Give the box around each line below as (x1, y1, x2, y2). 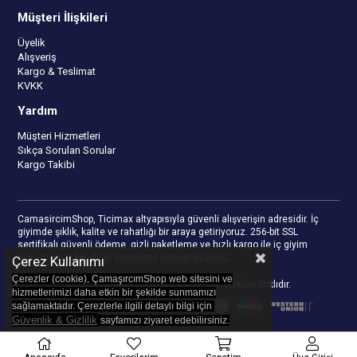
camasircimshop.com (99, 278, 198, 290)
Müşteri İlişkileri (18, 10, 108, 25)
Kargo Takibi (18, 158, 76, 171)
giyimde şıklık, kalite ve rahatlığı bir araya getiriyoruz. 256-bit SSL (18, 226, 299, 237)
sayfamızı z (100, 315, 148, 326)
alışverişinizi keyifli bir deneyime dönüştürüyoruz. (18, 251, 233, 263)
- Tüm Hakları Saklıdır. (198, 278, 291, 290)
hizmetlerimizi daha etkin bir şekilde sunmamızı (12, 287, 216, 298)
